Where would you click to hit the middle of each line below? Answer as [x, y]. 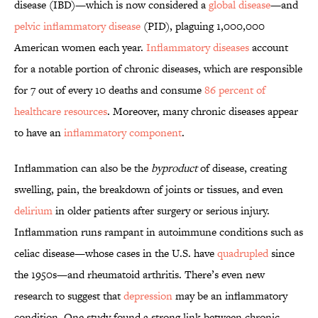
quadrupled [241, 253]
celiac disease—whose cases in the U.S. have [114, 253]
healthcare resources [61, 111]
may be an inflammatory [230, 296]
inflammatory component [123, 133]
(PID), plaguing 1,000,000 [203, 26]
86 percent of [235, 90]
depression [148, 296]
